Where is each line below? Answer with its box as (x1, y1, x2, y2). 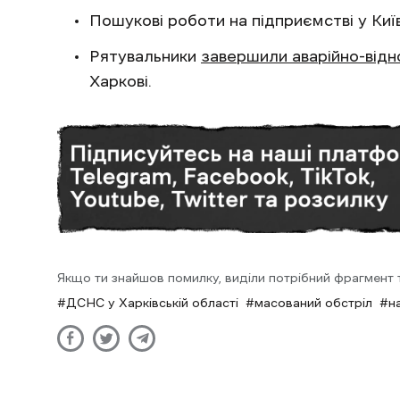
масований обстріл (254, 296, 372, 309)
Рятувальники (89, 48, 201, 64)
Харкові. (89, 73, 152, 89)
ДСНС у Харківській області (66, 296, 238, 309)
